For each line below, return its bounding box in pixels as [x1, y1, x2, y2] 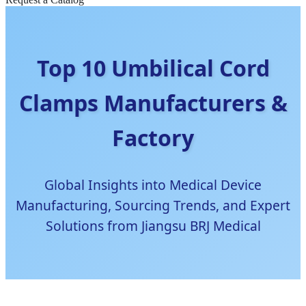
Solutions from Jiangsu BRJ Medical [45, 217, 261, 236]
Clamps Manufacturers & [18, 88, 288, 118]
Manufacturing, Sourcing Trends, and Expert [16, 196, 290, 215]
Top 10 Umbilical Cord [36, 53, 270, 83]
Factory [112, 123, 194, 153]
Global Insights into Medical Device [44, 176, 262, 195]
